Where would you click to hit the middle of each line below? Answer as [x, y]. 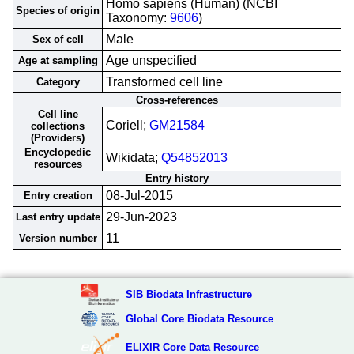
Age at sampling [58, 60]
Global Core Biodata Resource [199, 318]
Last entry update [58, 217]
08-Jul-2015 [139, 196]
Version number [58, 238]
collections [58, 126]
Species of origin [58, 11]
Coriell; [128, 125]
